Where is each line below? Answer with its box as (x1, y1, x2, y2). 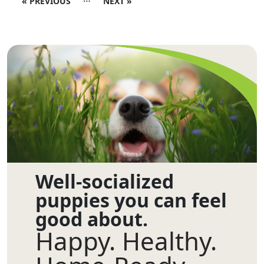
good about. (35, 206, 148, 232)
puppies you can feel (35, 187, 227, 213)
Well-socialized (35, 169, 174, 194)
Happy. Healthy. (35, 224, 217, 258)
